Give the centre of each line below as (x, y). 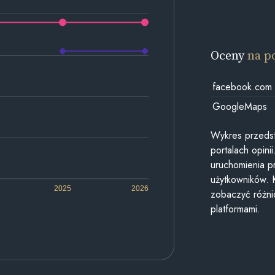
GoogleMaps (239, 106)
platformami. (236, 209)
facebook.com (242, 87)
